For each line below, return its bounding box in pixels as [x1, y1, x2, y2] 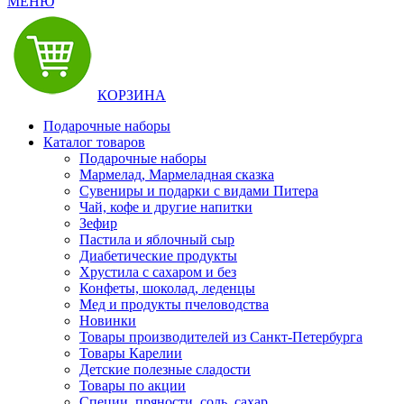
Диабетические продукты [79, 247, 237, 263]
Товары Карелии [79, 344, 182, 361]
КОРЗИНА [97, 87, 166, 103]
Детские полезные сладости [79, 361, 251, 377]
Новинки [79, 312, 136, 328]
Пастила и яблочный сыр [79, 231, 234, 247]
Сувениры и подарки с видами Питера [79, 182, 318, 198]
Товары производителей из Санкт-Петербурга [79, 328, 363, 344]
